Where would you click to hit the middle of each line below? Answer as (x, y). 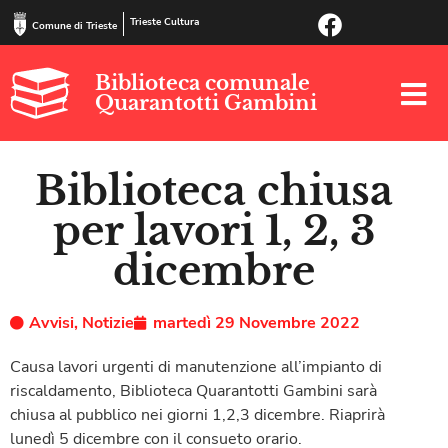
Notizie (108, 322)
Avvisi (51, 322)
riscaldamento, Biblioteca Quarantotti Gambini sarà (193, 390)
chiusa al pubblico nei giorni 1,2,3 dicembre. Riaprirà (197, 414)
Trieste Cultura (164, 22)
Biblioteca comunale (203, 82)
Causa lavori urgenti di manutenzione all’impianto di (196, 366)
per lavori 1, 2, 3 (214, 230)
